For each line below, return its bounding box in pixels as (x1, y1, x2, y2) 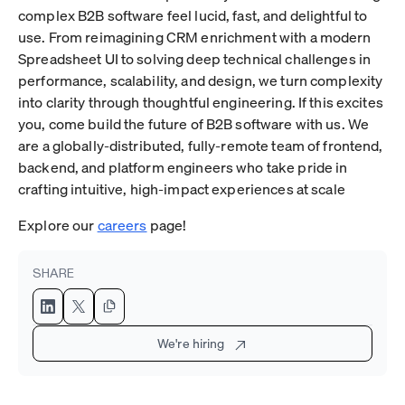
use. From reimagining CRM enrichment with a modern (18, 26, 372, 46)
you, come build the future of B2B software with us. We (18, 113, 370, 133)
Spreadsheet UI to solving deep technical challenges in (18, 48, 372, 68)
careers (97, 214, 147, 234)
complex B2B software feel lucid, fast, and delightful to (18, 5, 368, 24)
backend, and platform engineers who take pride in (18, 156, 348, 176)
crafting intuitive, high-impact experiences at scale (18, 178, 345, 198)
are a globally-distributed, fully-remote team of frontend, (18, 135, 383, 155)
